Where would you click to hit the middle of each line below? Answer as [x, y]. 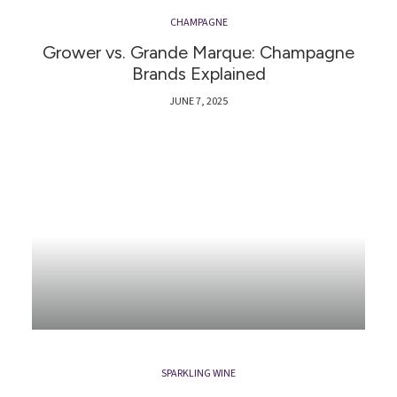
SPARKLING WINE [198, 373]
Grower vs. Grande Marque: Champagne [198, 52]
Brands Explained [198, 73]
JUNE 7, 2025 [198, 101]
